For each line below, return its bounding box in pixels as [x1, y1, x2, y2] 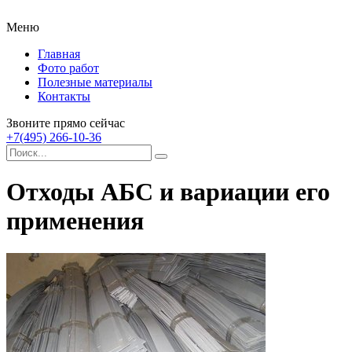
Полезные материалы [38, 75, 152, 89]
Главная [38, 47, 80, 60]
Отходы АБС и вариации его [6, 178, 330, 207]
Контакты [38, 90, 90, 103]
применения [6, 207, 144, 236]
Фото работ [38, 61, 99, 75]
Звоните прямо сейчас [6, 116, 125, 130]
